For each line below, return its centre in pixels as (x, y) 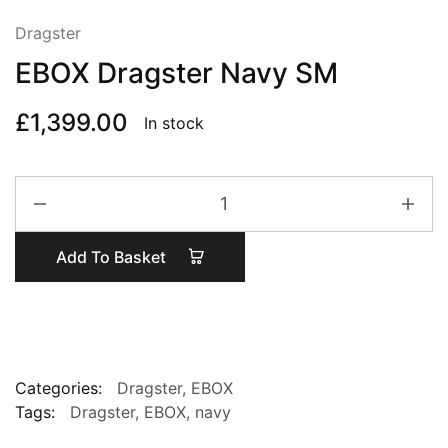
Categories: (58, 387)
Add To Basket (112, 256)
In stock (174, 122)
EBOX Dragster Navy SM (176, 72)
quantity (46, 283)
